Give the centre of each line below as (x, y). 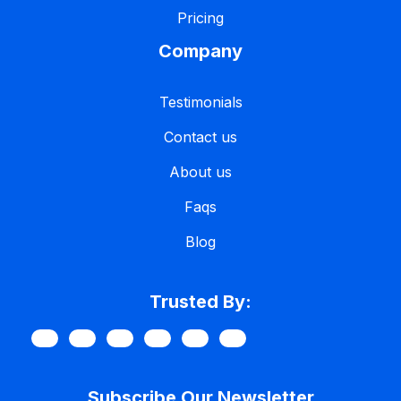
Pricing (200, 18)
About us (200, 172)
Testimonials (200, 102)
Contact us (200, 137)
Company (200, 51)
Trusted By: (200, 302)
